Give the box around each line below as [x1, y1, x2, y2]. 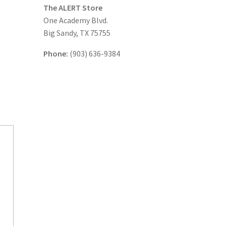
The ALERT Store [43, 2, 102, 13]
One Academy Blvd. [43, 15, 108, 25]
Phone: [43, 48, 68, 59]
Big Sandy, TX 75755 [43, 27, 110, 38]
